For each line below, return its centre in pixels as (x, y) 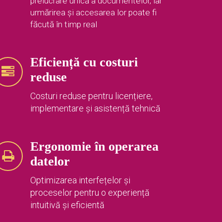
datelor (50, 162)
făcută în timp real (64, 25)
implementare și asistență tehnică (95, 109)
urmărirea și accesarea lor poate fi (93, 13)
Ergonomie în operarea (94, 147)
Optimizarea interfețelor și (80, 180)
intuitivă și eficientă (67, 205)
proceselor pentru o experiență (90, 193)
